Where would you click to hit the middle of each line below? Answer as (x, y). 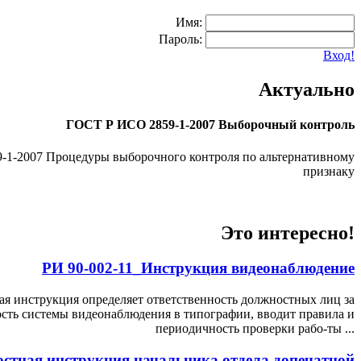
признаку (329, 171)
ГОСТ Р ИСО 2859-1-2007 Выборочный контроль (210, 125)
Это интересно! (288, 232)
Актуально (307, 90)
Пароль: (180, 39)
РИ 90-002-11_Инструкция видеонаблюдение (198, 268)
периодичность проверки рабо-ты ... (255, 329)
